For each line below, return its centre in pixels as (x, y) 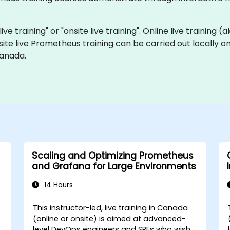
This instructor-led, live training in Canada (111, 208)
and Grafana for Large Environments (114, 166)
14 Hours (57, 185)
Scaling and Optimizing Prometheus (112, 155)
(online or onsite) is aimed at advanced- (110, 218)
